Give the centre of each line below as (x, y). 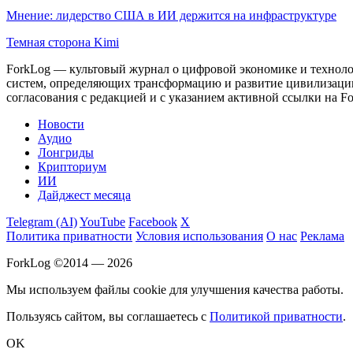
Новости (61, 124)
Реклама (322, 236)
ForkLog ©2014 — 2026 (69, 262)
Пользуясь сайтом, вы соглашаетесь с (108, 316)
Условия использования (199, 236)
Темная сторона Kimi (63, 42)
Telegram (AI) (42, 221)
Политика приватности (69, 236)
